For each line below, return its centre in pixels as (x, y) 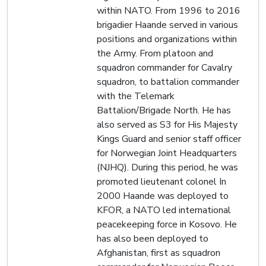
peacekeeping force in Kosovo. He (167, 224)
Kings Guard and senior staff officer (169, 139)
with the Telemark (136, 96)
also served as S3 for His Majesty (167, 124)
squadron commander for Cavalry (164, 67)
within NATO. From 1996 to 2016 (169, 10)
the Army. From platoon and (155, 53)
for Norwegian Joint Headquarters (167, 153)
